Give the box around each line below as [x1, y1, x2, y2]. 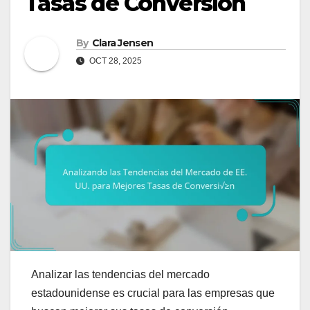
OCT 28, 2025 [87, 56, 142, 66]
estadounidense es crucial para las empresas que [31, 286, 275, 299]
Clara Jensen [91, 37, 154, 50]
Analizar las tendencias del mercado [31, 268, 210, 280]
